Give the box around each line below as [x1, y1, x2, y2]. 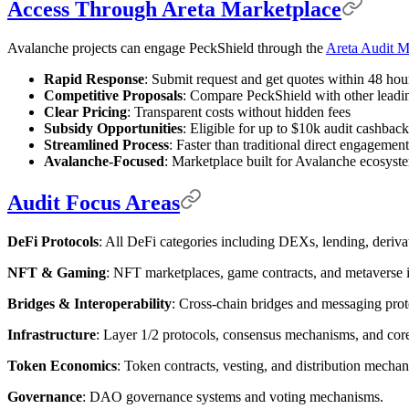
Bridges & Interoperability [7, 296, 172, 311]
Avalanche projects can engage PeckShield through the [7, 40, 326, 57]
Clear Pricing [44, 104, 127, 121]
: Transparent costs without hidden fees [127, 104, 351, 121]
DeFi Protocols [7, 234, 99, 249]
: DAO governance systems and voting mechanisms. [82, 389, 383, 404]
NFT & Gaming [7, 265, 106, 280]
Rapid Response [44, 71, 144, 88]
